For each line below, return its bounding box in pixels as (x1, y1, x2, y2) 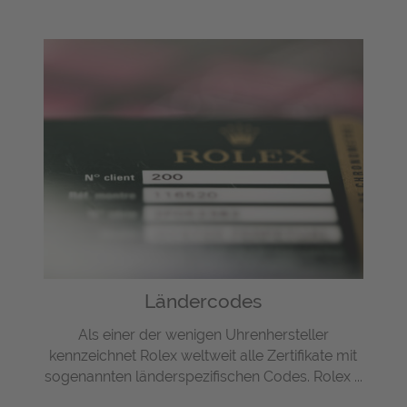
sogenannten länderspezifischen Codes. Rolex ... (44, 368, 362, 386)
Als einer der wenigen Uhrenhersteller (77, 326, 329, 344)
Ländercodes (144, 290, 263, 313)
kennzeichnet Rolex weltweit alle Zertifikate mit (49, 347, 358, 365)
